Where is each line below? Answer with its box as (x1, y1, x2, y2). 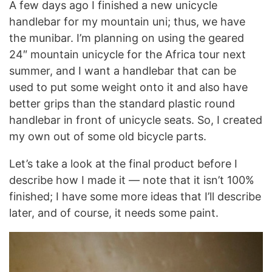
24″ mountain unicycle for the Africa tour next (9, 48, 246, 61)
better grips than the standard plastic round (9, 97, 235, 110)
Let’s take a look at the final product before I (9, 157, 237, 170)
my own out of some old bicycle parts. (9, 130, 206, 143)
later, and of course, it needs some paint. (9, 206, 219, 219)
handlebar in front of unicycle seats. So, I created (9, 114, 262, 126)
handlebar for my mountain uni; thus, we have (9, 15, 245, 28)
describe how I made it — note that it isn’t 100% (9, 174, 254, 186)
